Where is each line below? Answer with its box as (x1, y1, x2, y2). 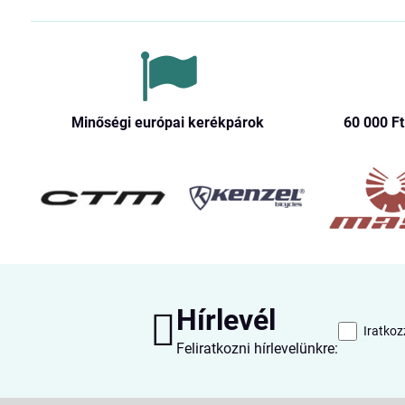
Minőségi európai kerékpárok (71, 114, 265, 131)
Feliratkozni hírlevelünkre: (175, 340, 338, 357)
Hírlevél (175, 303, 276, 337)
